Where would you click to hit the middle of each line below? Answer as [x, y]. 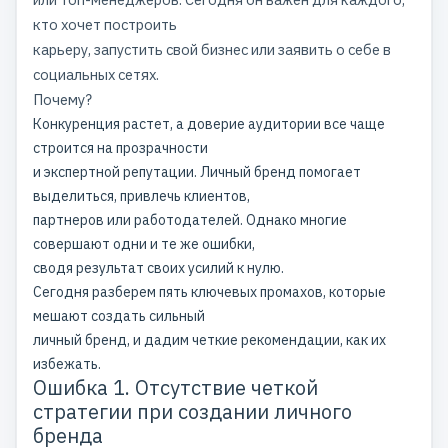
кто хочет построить [105, 24]
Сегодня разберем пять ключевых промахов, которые [209, 292]
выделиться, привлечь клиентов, [141, 196]
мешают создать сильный [119, 316]
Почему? [62, 99]
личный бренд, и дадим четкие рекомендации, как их [209, 340]
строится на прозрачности [120, 148]
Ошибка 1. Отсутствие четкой [175, 387]
